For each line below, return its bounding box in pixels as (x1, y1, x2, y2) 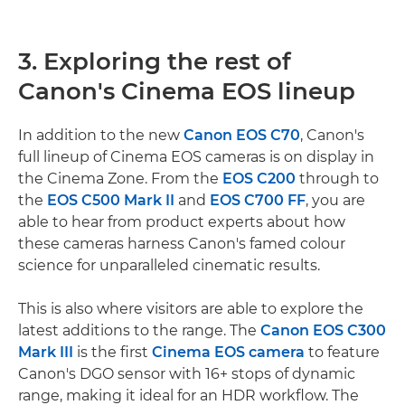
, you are (306, 192, 365, 210)
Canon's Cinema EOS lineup (18, 77, 355, 107)
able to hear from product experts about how (18, 213, 345, 231)
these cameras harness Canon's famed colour (18, 235, 345, 253)
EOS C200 (222, 170, 296, 188)
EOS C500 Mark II (47, 192, 174, 210)
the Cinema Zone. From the (18, 170, 222, 188)
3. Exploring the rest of (18, 47, 291, 77)
